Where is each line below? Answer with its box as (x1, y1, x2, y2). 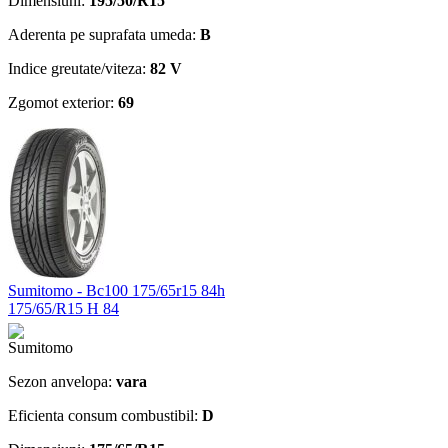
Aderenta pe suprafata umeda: (8, 25, 200, 43)
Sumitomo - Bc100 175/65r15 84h (8, 281, 225, 299)
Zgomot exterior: (8, 93, 118, 111)
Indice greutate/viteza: (8, 59, 150, 77)
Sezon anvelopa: (8, 372, 116, 390)
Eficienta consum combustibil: (8, 406, 202, 424)
